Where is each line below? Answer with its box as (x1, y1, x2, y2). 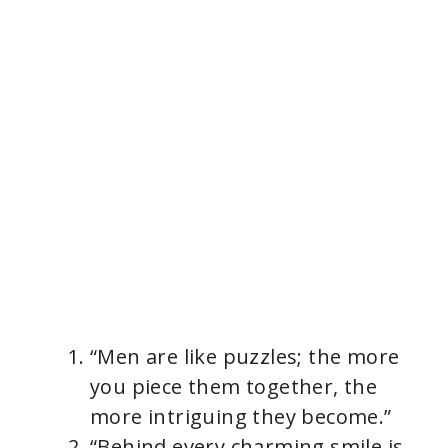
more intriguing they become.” (90, 402, 392, 430)
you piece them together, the (90, 372, 378, 400)
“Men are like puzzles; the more (90, 342, 400, 370)
